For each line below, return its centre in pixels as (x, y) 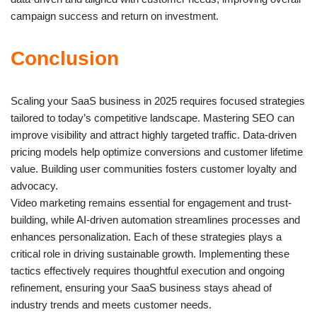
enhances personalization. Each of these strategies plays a (146, 236)
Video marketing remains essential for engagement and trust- (151, 202)
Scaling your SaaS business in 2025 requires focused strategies (158, 100)
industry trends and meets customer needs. (111, 304)
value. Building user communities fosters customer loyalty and (154, 168)
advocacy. (34, 185)
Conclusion (65, 58)
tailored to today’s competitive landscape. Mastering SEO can (152, 117)
